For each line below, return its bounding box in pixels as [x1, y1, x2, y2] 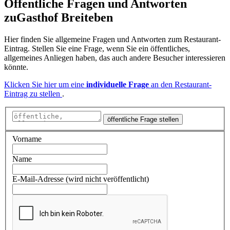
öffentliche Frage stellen [107, 115, 179, 123]
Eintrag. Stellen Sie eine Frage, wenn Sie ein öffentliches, [4, 44, 190, 53]
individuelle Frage [86, 80, 149, 89]
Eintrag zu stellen [4, 89, 62, 99]
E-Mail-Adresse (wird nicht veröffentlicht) [12, 175, 149, 184]
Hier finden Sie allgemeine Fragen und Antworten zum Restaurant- [4, 35, 221, 44]
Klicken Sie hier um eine [4, 80, 86, 89]
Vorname [12, 135, 42, 144]
